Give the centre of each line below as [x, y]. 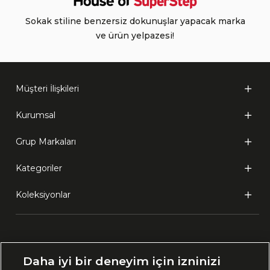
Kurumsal [36, 115]
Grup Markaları [46, 142]
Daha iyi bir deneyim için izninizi [122, 261]
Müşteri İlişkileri [48, 89]
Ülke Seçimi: [44, 251]
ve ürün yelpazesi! [135, 36]
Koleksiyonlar [43, 195]
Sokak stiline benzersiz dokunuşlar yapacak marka [135, 21]
